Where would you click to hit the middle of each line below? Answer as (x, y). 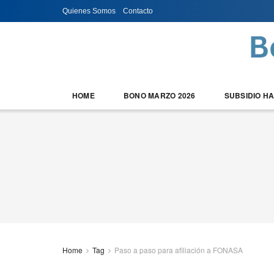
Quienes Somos (89, 11)
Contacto (138, 11)
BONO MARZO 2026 (159, 95)
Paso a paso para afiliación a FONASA (179, 250)
